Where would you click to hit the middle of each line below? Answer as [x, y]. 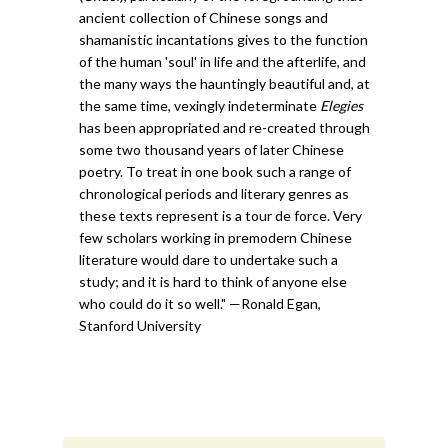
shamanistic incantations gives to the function [223, 39]
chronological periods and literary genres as [214, 193]
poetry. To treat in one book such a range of [215, 171]
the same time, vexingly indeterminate [199, 105]
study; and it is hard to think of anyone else [213, 281]
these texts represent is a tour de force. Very [220, 215]
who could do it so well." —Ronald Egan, [200, 303]
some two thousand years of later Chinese [211, 149]
